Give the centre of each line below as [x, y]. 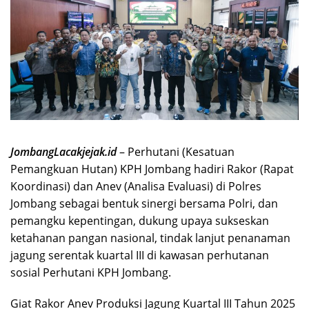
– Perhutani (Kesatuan [177, 151]
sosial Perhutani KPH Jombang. [91, 272]
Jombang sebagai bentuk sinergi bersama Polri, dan [144, 203]
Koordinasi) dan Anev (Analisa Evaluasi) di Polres [136, 186]
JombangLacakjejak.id [65, 151]
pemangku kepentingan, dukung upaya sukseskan [140, 220]
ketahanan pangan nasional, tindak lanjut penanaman [150, 238]
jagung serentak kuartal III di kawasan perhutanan [140, 255]
